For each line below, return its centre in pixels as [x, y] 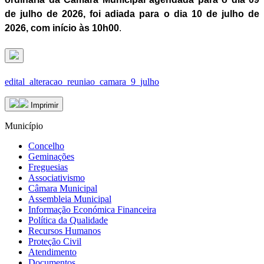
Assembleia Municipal [70, 199]
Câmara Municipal [63, 188]
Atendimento [52, 252]
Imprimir [43, 105]
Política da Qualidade [68, 220]
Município [24, 126]
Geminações [51, 156]
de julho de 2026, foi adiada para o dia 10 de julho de [132, 14]
